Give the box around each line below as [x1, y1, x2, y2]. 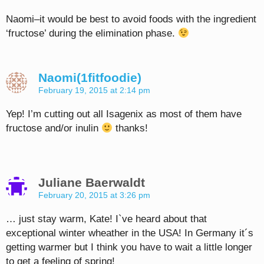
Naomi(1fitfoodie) [38, 71, 141, 85]
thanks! [113, 123, 148, 134]
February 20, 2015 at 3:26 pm [38, 190, 150, 200]
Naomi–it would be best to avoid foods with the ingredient [6, 14, 256, 25]
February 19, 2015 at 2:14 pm [38, 85, 150, 95]
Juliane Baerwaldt [38, 176, 145, 190]
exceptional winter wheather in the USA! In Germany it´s [6, 227, 253, 239]
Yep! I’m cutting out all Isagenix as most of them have [6, 108, 242, 120]
